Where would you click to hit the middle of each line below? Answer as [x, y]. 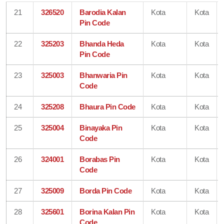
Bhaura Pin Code [107, 106]
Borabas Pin [100, 159]
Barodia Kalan [103, 12]
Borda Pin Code [106, 190]
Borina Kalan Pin [107, 211]
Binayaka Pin [101, 127]
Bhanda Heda [102, 43]
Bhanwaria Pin [103, 75]
